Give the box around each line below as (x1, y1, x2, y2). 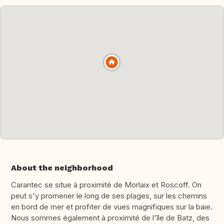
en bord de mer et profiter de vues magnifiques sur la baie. (11, 202, 212, 212)
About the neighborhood (11, 163, 113, 173)
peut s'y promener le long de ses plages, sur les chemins (11, 191, 207, 201)
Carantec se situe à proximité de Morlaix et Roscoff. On (11, 180, 201, 190)
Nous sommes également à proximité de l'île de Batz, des (11, 213, 209, 223)
